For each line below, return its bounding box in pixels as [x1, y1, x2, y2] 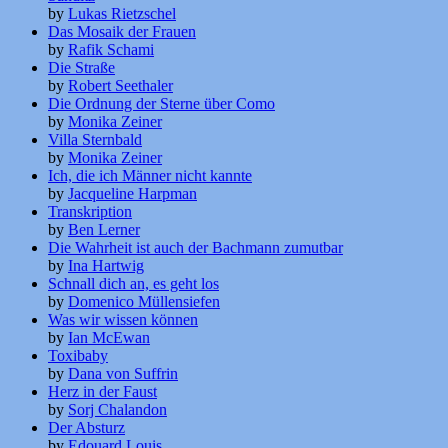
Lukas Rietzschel [68, 5, 176, 23]
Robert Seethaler [68, 77, 173, 95]
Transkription [48, 203, 132, 221]
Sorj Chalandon [68, 401, 167, 419]
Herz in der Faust [48, 383, 157, 401]
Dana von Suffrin [68, 365, 178, 383]
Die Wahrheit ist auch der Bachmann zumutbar [48, 239, 343, 257]
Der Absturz [48, 419, 125, 437]
